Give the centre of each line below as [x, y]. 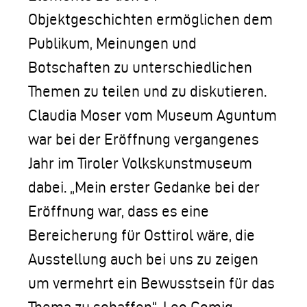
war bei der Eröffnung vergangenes [144, 139]
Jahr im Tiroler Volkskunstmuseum [140, 163]
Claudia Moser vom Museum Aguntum [152, 115]
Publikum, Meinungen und [112, 43]
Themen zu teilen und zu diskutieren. [147, 91]
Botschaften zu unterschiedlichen [140, 67]
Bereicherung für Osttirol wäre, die [142, 235]
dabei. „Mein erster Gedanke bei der [144, 187]
